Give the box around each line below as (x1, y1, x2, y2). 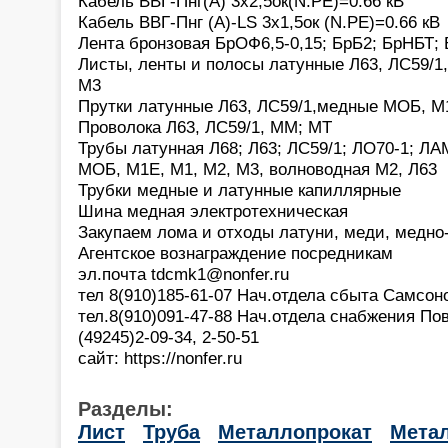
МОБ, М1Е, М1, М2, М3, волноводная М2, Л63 (78, 158, 437, 179)
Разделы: (78, 397, 173, 420)
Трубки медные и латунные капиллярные (78, 179, 401, 200)
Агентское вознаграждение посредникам (78, 242, 393, 263)
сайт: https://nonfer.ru (78, 347, 242, 368)
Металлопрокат (218, 420, 372, 443)
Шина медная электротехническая (78, 200, 348, 221)
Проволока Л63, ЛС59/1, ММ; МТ (78, 116, 332, 137)
